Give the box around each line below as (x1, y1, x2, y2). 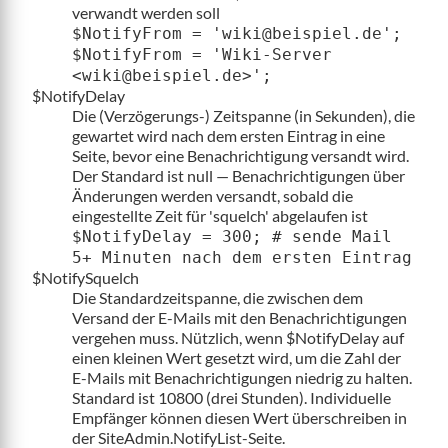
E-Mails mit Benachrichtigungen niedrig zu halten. (72, 367, 412, 387)
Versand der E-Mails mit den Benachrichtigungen (72, 307, 407, 327)
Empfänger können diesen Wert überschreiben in (72, 407, 407, 427)
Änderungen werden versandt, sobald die (72, 185, 353, 205)
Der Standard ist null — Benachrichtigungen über (72, 165, 405, 185)
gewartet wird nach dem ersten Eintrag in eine (72, 125, 385, 145)
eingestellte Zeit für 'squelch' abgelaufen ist (72, 205, 368, 225)
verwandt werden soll (72, 2, 220, 22)
